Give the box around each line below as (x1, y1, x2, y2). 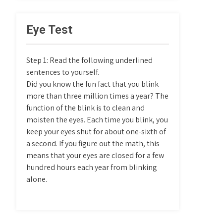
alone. (26, 174, 48, 184)
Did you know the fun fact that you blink (26, 79, 159, 89)
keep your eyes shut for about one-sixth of (26, 126, 166, 137)
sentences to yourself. (26, 67, 100, 77)
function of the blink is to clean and (26, 103, 145, 113)
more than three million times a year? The (26, 91, 169, 101)
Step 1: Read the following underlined (26, 55, 153, 65)
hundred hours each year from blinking (26, 162, 158, 172)
